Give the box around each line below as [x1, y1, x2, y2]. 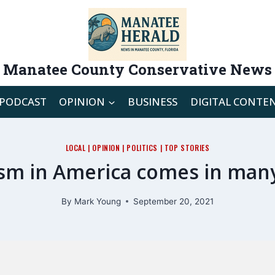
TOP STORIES [164, 142, 210, 153]
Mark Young [74, 196, 121, 206]
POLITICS [126, 142, 158, 153]
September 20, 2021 [133, 196, 214, 206]
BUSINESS [128, 95, 178, 109]
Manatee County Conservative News [3, 59, 272, 79]
